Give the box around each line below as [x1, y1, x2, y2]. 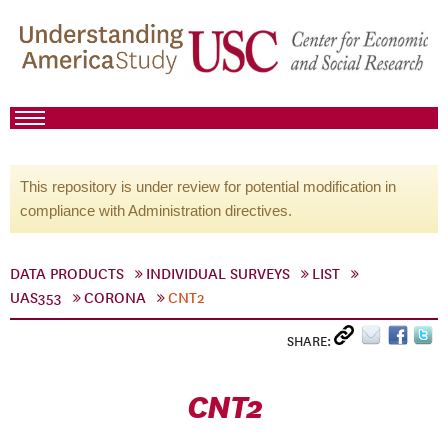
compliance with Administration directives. [20, 202, 292, 219]
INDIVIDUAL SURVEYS [146, 265, 290, 283]
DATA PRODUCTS [10, 265, 124, 283]
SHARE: [287, 333, 334, 350]
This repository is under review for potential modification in [20, 178, 396, 195]
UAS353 [10, 289, 62, 307]
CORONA [84, 289, 146, 307]
